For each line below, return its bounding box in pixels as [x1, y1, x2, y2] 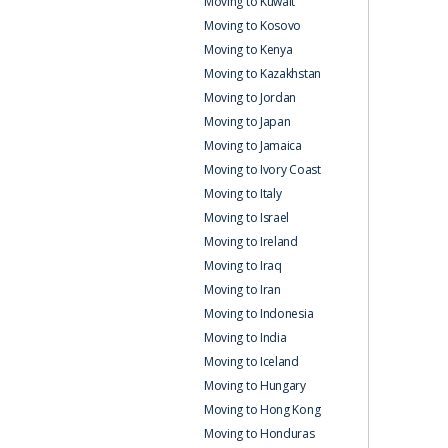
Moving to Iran [203, 280, 281, 298]
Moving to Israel [203, 208, 290, 226]
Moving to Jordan [203, 88, 297, 106]
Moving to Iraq [203, 256, 282, 274]
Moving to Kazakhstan [203, 64, 321, 82]
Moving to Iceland [203, 352, 299, 370]
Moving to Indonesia [203, 304, 314, 322]
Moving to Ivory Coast [203, 160, 321, 178]
